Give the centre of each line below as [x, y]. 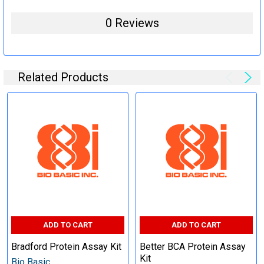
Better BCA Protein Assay [193, 246]
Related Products [63, 77]
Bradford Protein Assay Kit [66, 246]
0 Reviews [132, 23]
